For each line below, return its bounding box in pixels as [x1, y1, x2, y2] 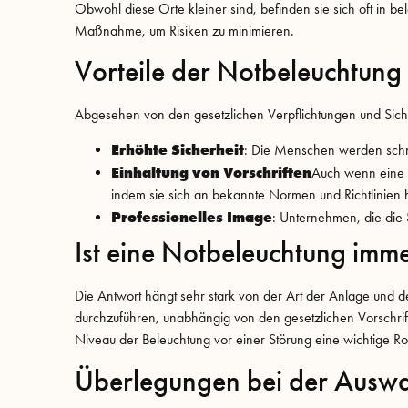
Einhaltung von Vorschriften [111, 163, 311, 182]
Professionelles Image [111, 208, 272, 227]
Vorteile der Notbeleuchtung [75, 54, 402, 90]
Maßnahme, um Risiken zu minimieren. [75, 21, 294, 39]
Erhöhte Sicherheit [111, 140, 244, 159]
